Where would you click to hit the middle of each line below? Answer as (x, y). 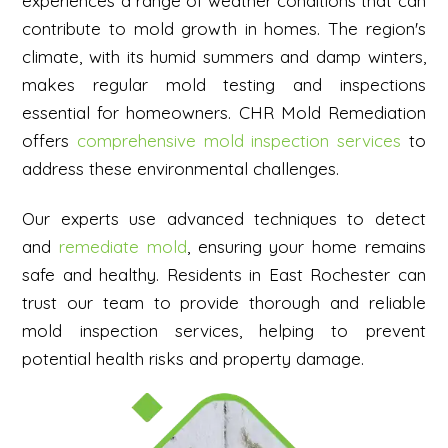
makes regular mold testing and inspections (224, 84)
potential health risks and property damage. (193, 359)
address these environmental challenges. (181, 168)
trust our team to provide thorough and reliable (224, 303)
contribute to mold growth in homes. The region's (224, 28)
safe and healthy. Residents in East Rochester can (224, 275)
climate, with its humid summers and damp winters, (224, 56)
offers (50, 140)
